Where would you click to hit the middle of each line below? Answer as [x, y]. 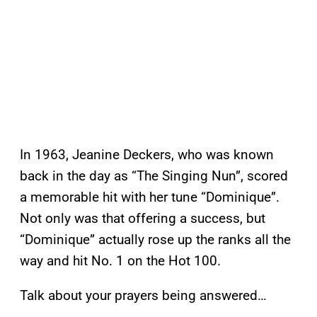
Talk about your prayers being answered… [143, 296]
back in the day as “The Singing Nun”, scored [154, 176]
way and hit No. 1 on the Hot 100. [120, 261]
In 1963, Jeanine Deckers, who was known [147, 155]
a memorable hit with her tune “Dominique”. [150, 197]
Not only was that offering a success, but [143, 219]
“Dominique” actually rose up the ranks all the [155, 240]
